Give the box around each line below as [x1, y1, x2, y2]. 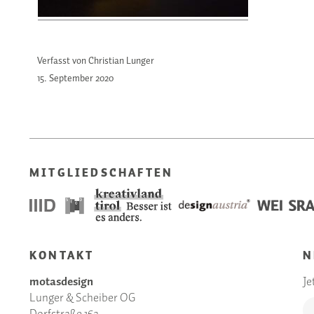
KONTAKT [29, 247, 95, 265]
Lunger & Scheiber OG [29, 288, 135, 308]
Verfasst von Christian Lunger [37, 53, 155, 69]
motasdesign [29, 272, 93, 292]
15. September [37, 71, 94, 87]
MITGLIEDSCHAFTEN [29, 164, 174, 182]
